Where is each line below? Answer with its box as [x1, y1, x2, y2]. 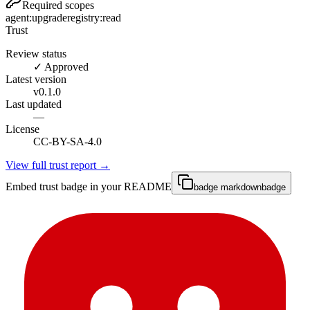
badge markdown [194, 181, 262, 192]
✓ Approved [33, 60, 89, 73]
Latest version [6, 73, 66, 85]
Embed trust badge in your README [6, 180, 172, 192]
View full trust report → [6, 158, 110, 171]
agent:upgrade [6, 11, 67, 24]
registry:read [67, 11, 121, 24]
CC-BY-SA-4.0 [33, 135, 102, 147]
